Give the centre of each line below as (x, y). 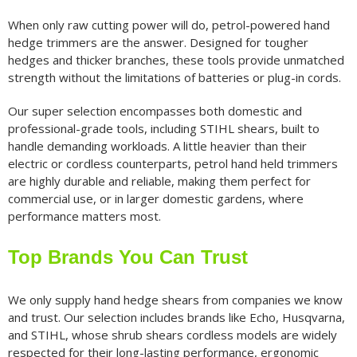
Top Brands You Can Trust (127, 257)
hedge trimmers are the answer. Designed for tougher (158, 42)
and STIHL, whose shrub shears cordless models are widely (172, 335)
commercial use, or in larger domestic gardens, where (155, 198)
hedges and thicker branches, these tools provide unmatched (176, 59)
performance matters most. (84, 216)
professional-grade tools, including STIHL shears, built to (163, 128)
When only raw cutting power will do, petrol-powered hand (169, 24)
